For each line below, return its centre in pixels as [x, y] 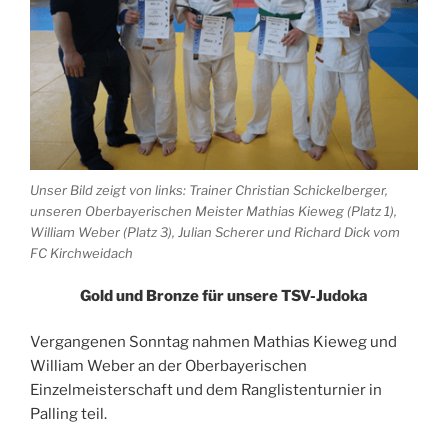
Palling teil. [68, 414]
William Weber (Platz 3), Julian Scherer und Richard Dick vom [215, 232]
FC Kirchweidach [81, 253]
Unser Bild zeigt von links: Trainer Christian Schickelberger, [209, 190]
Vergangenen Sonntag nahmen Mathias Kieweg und [213, 342]
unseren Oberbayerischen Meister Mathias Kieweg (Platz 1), [213, 211]
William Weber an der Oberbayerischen [168, 366]
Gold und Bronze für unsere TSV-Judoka [224, 295]
